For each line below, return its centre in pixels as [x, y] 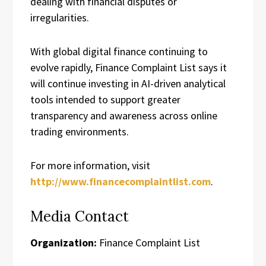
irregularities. [60, 17]
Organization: [64, 242]
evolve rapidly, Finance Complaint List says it [129, 67]
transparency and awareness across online [124, 115]
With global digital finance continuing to [119, 51]
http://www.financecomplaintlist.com [121, 181]
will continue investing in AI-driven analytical [128, 83]
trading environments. [80, 131]
